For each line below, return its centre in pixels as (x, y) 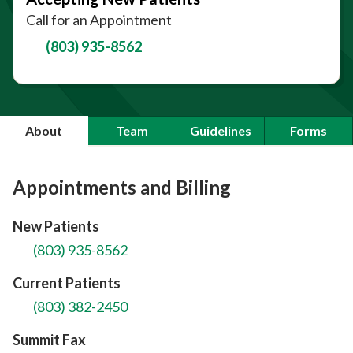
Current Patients (67, 282)
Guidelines (220, 130)
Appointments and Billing (122, 187)
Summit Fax (49, 339)
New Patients (56, 226)
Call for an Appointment (99, 19)
